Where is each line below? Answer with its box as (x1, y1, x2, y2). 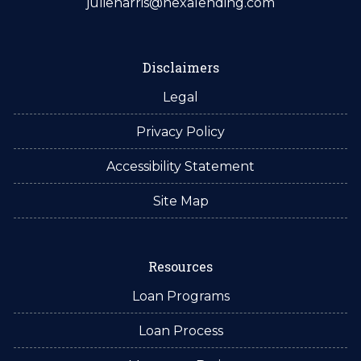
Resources (148, 257, 213, 275)
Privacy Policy (136, 123, 225, 139)
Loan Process (138, 322, 223, 338)
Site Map (152, 193, 209, 209)
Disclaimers (142, 58, 219, 76)
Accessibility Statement (106, 158, 255, 174)
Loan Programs (131, 288, 230, 304)
